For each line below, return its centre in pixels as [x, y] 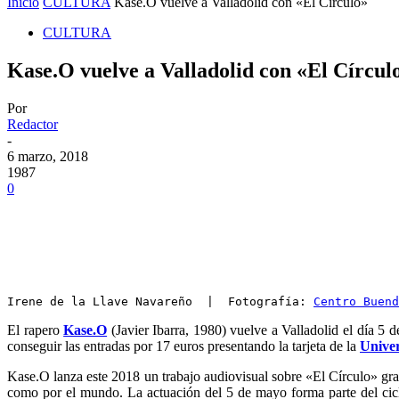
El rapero [36, 330]
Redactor [33, 124]
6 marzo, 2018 [48, 156]
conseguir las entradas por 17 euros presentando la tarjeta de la [183, 346]
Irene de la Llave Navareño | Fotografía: [160, 301]
